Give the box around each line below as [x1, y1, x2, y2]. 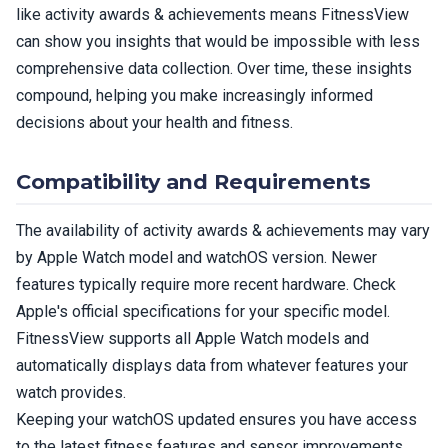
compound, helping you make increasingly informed [16, 86, 373, 105]
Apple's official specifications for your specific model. [16, 302, 390, 321]
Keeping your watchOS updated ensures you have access [16, 410, 417, 429]
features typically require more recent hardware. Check [16, 275, 396, 294]
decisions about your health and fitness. [16, 113, 293, 132]
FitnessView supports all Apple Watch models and [16, 329, 369, 348]
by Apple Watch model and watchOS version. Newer [16, 248, 377, 267]
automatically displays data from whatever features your [16, 356, 408, 375]
